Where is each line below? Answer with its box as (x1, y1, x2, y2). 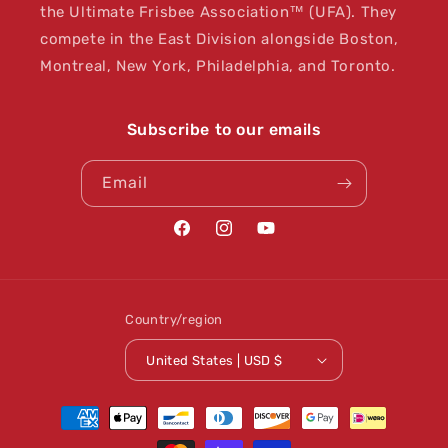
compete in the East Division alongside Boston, (40, 30, 399, 48)
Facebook (171, 230, 239, 248)
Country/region (125, 312, 223, 327)
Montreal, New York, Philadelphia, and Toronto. (40, 57, 396, 75)
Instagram (213, 230, 284, 248)
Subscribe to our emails (126, 120, 322, 139)
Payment (34, 399, 101, 417)
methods (34, 426, 101, 444)
